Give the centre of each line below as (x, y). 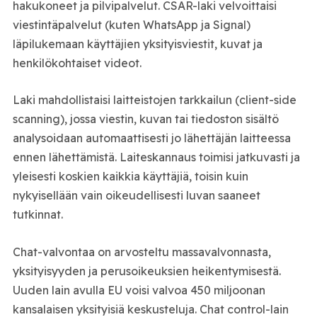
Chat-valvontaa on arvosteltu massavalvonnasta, (142, 252)
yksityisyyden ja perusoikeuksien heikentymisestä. (146, 271)
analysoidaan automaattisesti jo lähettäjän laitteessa (151, 138)
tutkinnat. (38, 215)
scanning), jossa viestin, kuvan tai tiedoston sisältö (145, 119)
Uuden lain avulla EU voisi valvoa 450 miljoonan (139, 290)
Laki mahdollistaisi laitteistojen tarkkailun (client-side (154, 100)
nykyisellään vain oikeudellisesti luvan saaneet (136, 196)
